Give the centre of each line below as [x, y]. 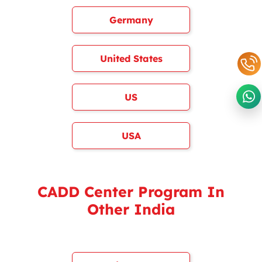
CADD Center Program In [131, 192]
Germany [131, 20]
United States [131, 58]
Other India [131, 209]
